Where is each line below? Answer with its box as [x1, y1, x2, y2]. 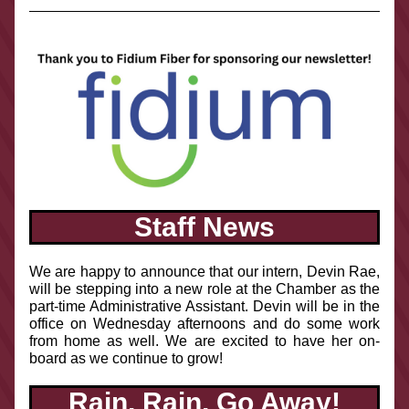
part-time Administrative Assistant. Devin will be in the [29, 299, 380, 314]
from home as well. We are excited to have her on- [29, 333, 380, 349]
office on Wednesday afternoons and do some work [29, 316, 380, 331]
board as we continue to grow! [29, 351, 226, 366]
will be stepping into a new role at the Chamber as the [29, 281, 380, 297]
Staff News [134, 212, 275, 242]
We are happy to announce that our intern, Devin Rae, [29, 264, 380, 279]
